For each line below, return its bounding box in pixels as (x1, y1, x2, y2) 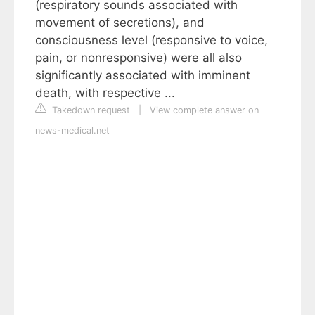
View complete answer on (150, 105, 259, 116)
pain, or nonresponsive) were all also (35, 51, 242, 65)
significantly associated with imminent (35, 68, 250, 83)
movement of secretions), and (35, 15, 205, 30)
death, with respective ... (35, 86, 175, 101)
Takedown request (49, 105, 130, 116)
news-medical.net (35, 125, 110, 136)
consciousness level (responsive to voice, (35, 33, 268, 48)
